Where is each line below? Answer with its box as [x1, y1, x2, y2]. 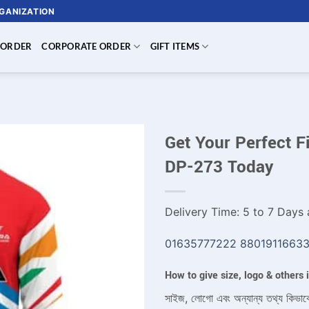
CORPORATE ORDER [41, 41, 132, 52]
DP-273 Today [165, 154, 273, 179]
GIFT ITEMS [150, 41, 200, 52]
